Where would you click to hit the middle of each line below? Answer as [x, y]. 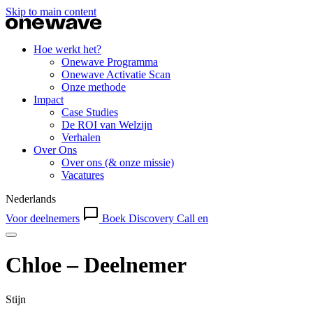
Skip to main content [51, 12]
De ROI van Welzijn [107, 125]
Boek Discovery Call [148, 218]
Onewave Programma [110, 62]
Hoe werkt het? [67, 49]
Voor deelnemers [43, 218]
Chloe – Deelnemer [96, 265]
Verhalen [81, 137]
